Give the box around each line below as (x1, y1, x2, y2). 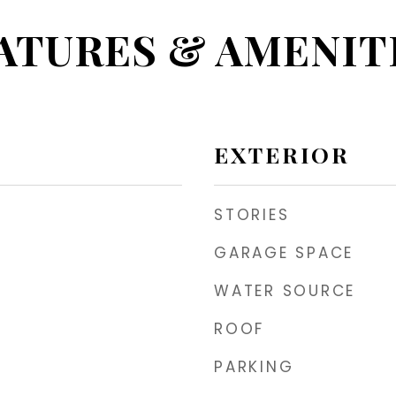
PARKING (214, 356, 294, 377)
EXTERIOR (214, 140, 350, 169)
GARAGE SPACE (214, 242, 354, 263)
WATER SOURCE (214, 280, 355, 301)
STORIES (214, 204, 290, 225)
